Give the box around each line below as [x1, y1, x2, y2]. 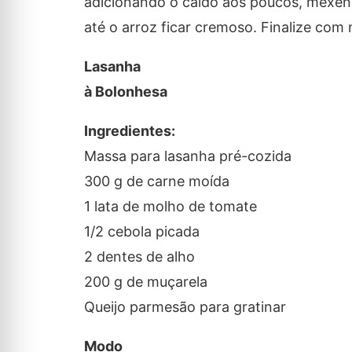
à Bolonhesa [83, 83, 167, 101]
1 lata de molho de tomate [83, 198, 257, 215]
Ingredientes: [83, 123, 175, 140]
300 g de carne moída [83, 173, 229, 190]
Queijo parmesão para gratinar [83, 299, 286, 316]
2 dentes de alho [83, 248, 195, 266]
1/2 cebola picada [83, 223, 200, 240]
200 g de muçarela [83, 273, 207, 291]
